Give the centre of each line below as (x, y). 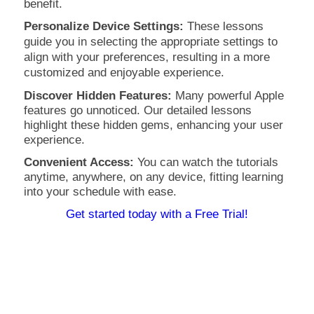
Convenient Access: (78, 162)
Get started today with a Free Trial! (157, 214)
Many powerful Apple (227, 95)
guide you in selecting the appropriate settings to (150, 41)
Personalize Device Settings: (103, 26)
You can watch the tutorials (206, 162)
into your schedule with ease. (100, 191)
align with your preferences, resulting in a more (146, 56)
